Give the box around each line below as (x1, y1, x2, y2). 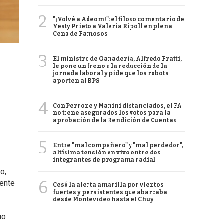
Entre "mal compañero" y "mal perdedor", (53, 142, 183, 149)
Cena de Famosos (53, 30, 108, 37)
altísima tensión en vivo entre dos (53, 149, 161, 156)
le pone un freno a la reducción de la (53, 63, 167, 69)
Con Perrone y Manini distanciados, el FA (53, 102, 182, 109)
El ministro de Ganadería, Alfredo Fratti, (53, 55, 182, 62)
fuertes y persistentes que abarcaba (53, 189, 167, 196)
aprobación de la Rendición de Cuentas (53, 117, 176, 124)
